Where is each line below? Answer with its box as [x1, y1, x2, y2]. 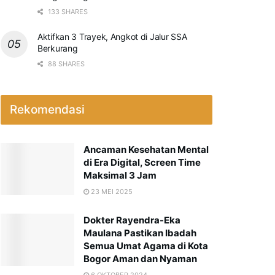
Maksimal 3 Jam [83, 169, 157, 181]
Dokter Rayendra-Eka [83, 214, 180, 226]
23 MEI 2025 [89, 187, 133, 196]
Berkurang [37, 42, 78, 53]
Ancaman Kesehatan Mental [83, 143, 209, 155]
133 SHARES [46, 7, 88, 16]
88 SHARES [46, 59, 85, 68]
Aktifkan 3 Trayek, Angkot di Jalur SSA [37, 31, 187, 42]
